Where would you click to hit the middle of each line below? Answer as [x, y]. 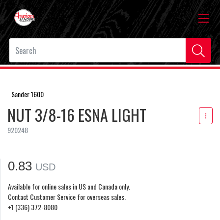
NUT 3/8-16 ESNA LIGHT [77, 114]
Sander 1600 [27, 94]
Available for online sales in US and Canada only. [69, 186]
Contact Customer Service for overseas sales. [67, 196]
